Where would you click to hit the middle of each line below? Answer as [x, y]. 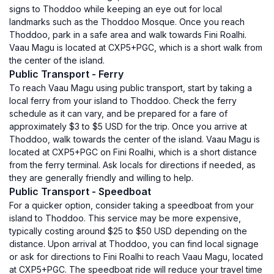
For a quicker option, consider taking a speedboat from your [131, 205]
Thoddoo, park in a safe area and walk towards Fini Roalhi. [128, 35]
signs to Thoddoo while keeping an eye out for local [116, 9]
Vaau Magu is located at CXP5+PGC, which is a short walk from [136, 47]
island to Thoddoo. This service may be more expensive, [125, 218]
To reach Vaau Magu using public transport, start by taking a [131, 88]
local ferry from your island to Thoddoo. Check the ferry [123, 101]
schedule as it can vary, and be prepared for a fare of [118, 113]
